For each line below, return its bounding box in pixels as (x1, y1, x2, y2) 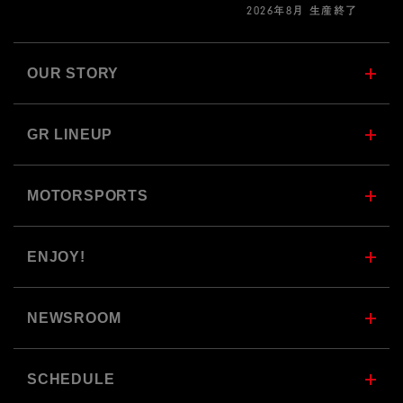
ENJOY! (27, 248, 85, 265)
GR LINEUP (27, 126, 113, 143)
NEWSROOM (27, 309, 121, 327)
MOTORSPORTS (27, 187, 148, 204)
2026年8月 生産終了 (246, 4, 358, 18)
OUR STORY (27, 65, 120, 82)
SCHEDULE (27, 371, 115, 388)
